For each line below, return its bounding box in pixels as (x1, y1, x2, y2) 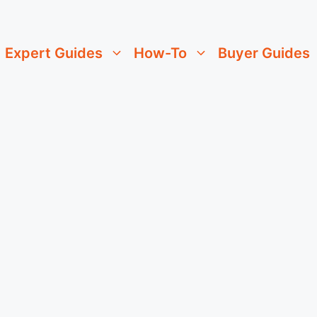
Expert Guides (5, 45, 103, 62)
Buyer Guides (218, 45, 310, 62)
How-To (134, 45, 187, 62)
